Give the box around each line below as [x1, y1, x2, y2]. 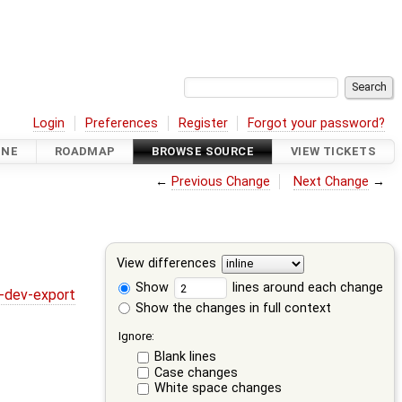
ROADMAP [54, 144, 116, 159]
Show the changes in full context [131, 300, 331, 316]
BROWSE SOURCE [152, 144, 255, 159]
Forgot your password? [248, 115, 386, 131]
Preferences [85, 115, 159, 131]
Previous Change [170, 173, 270, 189]
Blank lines [154, 349, 217, 365]
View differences [116, 256, 216, 272]
